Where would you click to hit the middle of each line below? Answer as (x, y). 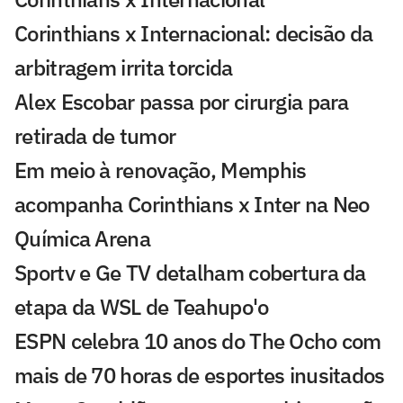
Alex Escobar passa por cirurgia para (182, 101)
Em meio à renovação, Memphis (161, 170)
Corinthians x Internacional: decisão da (194, 33)
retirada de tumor (95, 135)
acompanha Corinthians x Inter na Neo (192, 204)
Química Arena (82, 238)
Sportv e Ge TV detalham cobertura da (190, 272)
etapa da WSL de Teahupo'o (142, 306)
